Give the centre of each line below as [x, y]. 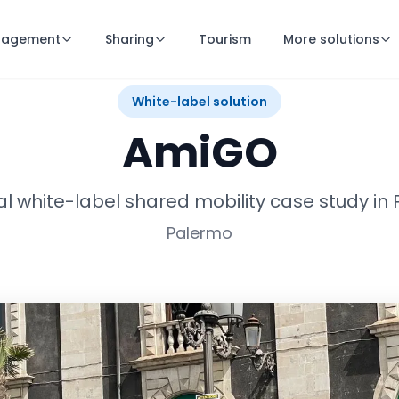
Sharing [129, 39]
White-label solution [199, 102]
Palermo [199, 233]
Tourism [224, 39]
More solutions [331, 39]
